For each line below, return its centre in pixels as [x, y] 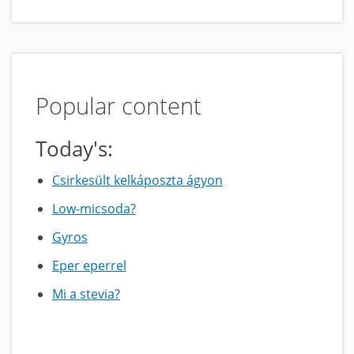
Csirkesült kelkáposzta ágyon [137, 180]
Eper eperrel [89, 265]
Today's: [74, 148]
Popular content [119, 105]
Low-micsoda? [94, 208]
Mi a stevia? [86, 294]
